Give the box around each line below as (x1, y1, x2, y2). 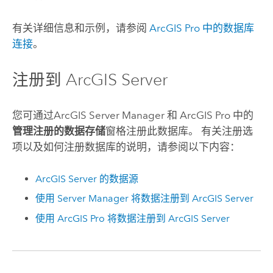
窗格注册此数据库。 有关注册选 (105, 125, 253, 138)
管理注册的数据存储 (12, 125, 105, 138)
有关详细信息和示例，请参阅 (12, 21, 149, 34)
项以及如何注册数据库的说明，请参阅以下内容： (12, 141, 240, 154)
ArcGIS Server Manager (53, 109, 165, 122)
